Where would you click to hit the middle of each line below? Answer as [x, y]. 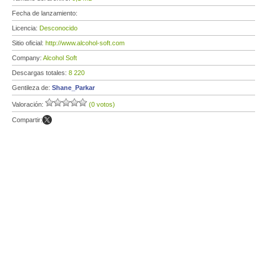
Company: [27, 58]
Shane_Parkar [73, 88]
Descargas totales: [40, 73]
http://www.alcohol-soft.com [85, 43]
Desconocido [58, 28]
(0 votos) [102, 104]
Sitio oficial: [29, 43]
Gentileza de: [32, 88]
